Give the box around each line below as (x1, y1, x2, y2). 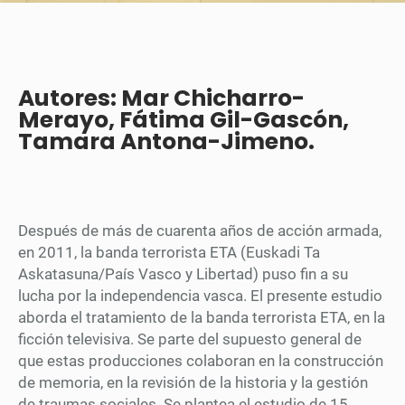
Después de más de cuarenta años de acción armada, (18, 221, 381, 240)
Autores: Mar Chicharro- (18, 81, 305, 114)
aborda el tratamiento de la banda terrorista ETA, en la (18, 307, 385, 326)
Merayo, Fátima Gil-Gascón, (18, 103, 349, 136)
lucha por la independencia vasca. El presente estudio (18, 286, 382, 305)
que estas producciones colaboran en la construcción (18, 351, 383, 370)
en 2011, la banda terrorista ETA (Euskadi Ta (18, 242, 320, 261)
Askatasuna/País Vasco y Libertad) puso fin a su (18, 264, 348, 283)
